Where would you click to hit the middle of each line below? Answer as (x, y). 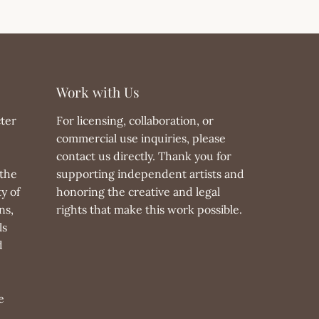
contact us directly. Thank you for (144, 156)
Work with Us (98, 91)
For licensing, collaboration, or (135, 120)
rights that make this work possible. (150, 209)
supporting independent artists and (151, 173)
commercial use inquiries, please (141, 138)
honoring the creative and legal (138, 191)
